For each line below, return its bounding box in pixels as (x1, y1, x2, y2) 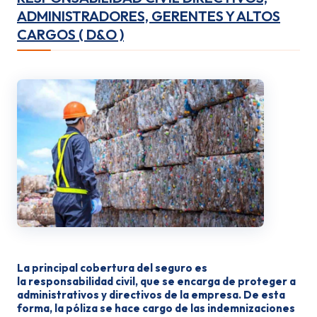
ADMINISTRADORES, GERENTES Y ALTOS (17, 7, 280, 25)
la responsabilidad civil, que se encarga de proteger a (17, 275, 296, 288)
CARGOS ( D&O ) (17, 25, 124, 43)
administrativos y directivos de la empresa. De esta (17, 288, 285, 301)
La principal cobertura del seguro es (17, 261, 207, 275)
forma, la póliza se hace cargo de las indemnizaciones (17, 301, 295, 315)
